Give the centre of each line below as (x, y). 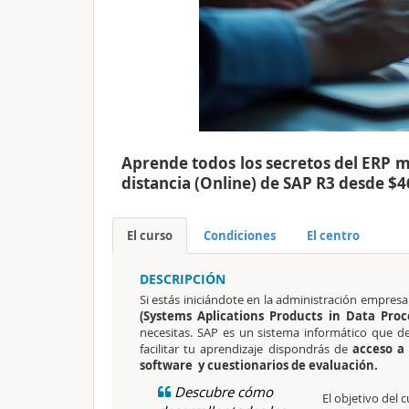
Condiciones (240, 236)
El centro (333, 236)
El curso (150, 236)
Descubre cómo (222, 392)
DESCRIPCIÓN (183, 279)
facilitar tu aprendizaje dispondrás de (246, 349)
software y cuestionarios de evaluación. (260, 365)
